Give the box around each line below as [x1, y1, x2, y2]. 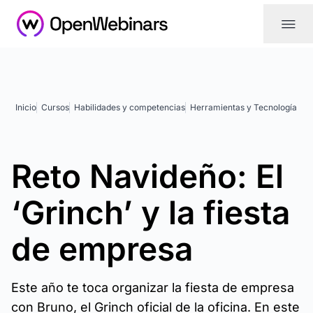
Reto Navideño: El [11, 156, 284, 196]
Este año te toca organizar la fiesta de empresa [11, 280, 294, 295]
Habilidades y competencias [74, 102, 185, 112]
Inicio [15, 102, 36, 112]
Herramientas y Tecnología [190, 102, 297, 112]
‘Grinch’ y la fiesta [11, 193, 290, 232]
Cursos [41, 102, 69, 112]
